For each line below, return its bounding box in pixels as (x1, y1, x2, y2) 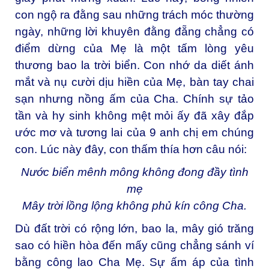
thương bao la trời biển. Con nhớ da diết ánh (15, 59, 254, 72)
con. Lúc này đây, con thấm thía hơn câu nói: (15, 143, 247, 156)
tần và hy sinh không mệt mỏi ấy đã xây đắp (15, 109, 254, 122)
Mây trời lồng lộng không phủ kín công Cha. (22, 199, 247, 212)
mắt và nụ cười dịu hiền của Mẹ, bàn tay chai (15, 76, 254, 89)
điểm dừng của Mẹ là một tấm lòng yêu (15, 42, 254, 55)
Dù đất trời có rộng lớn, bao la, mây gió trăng (15, 222, 254, 235)
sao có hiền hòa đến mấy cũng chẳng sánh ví (15, 238, 254, 252)
